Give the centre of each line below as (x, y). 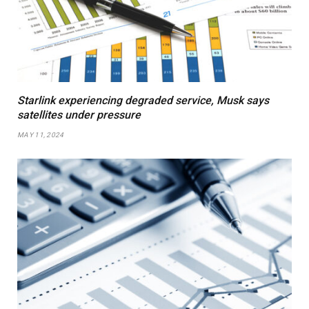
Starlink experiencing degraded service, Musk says (143, 100)
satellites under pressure (79, 114)
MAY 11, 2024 (41, 134)
